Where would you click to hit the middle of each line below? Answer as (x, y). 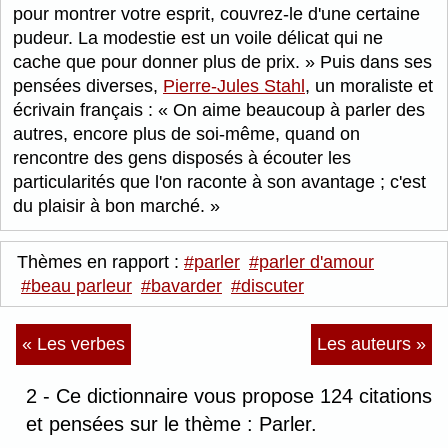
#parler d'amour (311, 262)
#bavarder (181, 286)
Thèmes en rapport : (100, 262)
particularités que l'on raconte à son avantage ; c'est (219, 182)
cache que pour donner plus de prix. (159, 62)
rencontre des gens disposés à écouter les (182, 158)
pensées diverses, (88, 86)
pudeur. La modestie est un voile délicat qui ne (198, 38)
